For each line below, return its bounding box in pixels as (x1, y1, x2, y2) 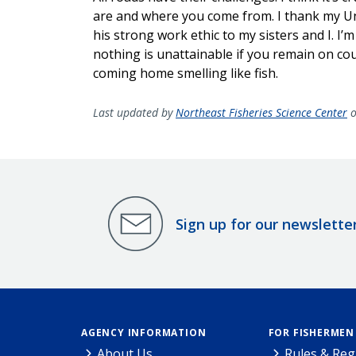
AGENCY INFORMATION (81, 326, 207, 340)
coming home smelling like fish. (93, 64, 278, 83)
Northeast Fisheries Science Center (176, 105, 347, 121)
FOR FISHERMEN (268, 326, 354, 340)
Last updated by (93, 105, 176, 121)
